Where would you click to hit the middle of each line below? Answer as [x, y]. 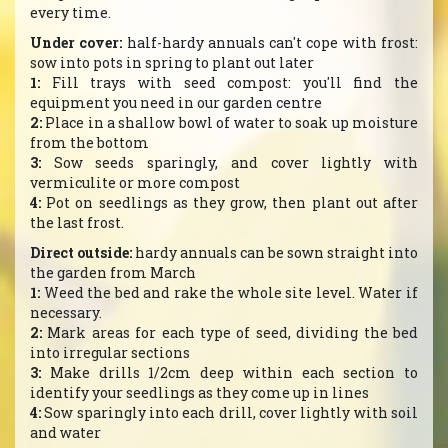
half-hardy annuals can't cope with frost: [270, 42]
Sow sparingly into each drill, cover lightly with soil [229, 412]
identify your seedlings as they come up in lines [199, 392]
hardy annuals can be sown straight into [275, 252]
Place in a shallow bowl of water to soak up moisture [230, 122]
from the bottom [89, 142]
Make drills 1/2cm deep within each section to [229, 372]
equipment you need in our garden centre [176, 102]
